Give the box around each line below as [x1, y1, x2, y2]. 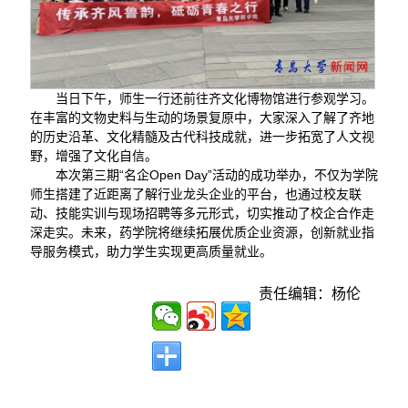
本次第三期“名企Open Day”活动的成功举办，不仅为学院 [55, 168, 378, 183]
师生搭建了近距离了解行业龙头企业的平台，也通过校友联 [29, 187, 362, 202]
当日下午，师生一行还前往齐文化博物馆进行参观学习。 [55, 91, 374, 107]
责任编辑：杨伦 [258, 286, 379, 302]
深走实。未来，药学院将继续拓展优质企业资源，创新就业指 [29, 225, 374, 240]
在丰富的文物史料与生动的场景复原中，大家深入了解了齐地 [29, 110, 374, 126]
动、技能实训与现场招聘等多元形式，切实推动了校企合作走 [29, 206, 374, 221]
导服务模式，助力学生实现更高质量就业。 [29, 244, 272, 260]
